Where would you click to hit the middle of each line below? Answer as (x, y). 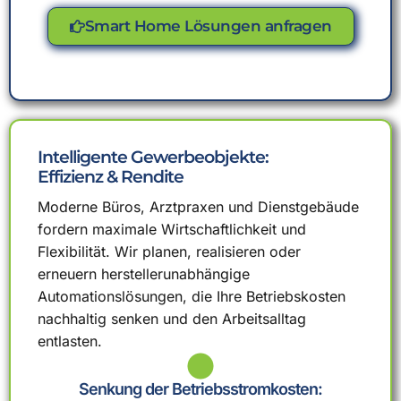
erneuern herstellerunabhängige (144, 273)
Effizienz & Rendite (111, 177)
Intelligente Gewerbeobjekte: (153, 157)
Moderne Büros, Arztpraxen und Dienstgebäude (198, 206)
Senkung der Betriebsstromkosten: (200, 388)
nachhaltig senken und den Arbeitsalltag (172, 318)
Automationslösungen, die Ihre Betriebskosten (192, 296)
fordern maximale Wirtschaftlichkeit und (172, 229)
